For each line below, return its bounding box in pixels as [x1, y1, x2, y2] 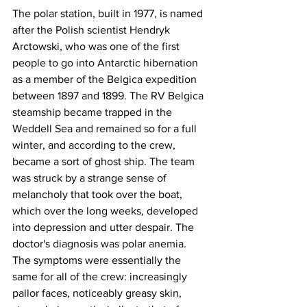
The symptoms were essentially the [12, 254, 184, 267]
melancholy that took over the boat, [12, 188, 185, 201]
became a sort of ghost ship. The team [12, 156, 197, 168]
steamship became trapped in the [12, 106, 175, 119]
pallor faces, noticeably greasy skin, [12, 287, 184, 299]
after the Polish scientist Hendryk [12, 24, 173, 36]
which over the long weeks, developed [12, 205, 201, 217]
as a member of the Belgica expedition [12, 73, 199, 86]
